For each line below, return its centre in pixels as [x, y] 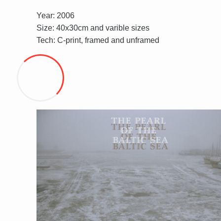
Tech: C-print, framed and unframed [98, 40]
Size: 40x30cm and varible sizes [93, 28]
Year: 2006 [55, 15]
